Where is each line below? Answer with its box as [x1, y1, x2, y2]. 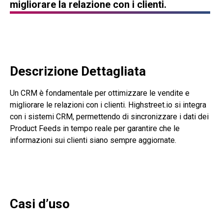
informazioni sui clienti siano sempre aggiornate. [10, 136, 176, 145]
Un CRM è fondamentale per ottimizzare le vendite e [10, 88, 190, 98]
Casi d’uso [10, 196, 70, 211]
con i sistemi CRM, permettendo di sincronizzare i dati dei [10, 112, 209, 121]
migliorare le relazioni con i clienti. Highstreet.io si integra [10, 100, 206, 110]
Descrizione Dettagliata [10, 64, 146, 79]
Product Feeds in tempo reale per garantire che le [10, 124, 180, 133]
